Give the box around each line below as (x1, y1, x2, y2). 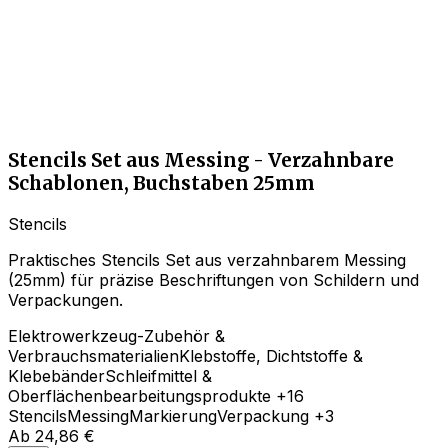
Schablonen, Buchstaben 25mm (8, 172, 315, 196)
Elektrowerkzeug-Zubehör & (8, 325, 225, 346)
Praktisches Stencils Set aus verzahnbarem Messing (8, 249, 406, 270)
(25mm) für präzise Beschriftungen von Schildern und (8, 269, 419, 290)
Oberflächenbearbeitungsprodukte (8, 385, 271, 406)
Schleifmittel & (105, 365, 212, 386)
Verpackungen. (8, 289, 123, 310)
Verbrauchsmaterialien (8, 345, 179, 366)
